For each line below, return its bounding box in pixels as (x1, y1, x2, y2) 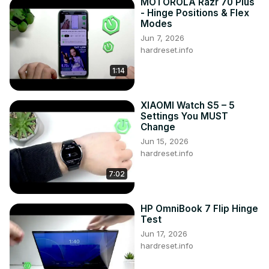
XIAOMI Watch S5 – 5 (141, 100, 235, 112)
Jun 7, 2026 (141, 33, 184, 43)
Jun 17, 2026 (141, 229, 187, 239)
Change (141, 121, 175, 133)
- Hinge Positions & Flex (141, 7, 249, 19)
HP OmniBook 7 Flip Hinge (141, 203, 258, 215)
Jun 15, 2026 (141, 136, 189, 147)
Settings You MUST (141, 110, 228, 122)
